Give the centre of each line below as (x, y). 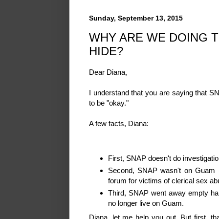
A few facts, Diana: (119, 124)
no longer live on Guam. (146, 203)
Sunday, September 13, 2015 (136, 18)
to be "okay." (109, 103)
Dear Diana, (108, 72)
